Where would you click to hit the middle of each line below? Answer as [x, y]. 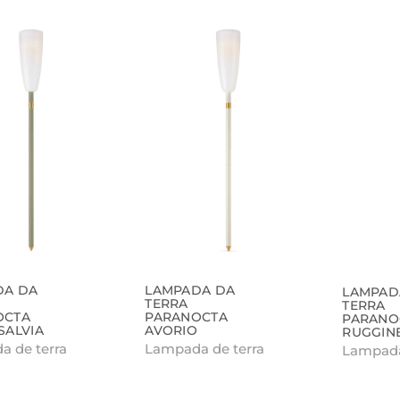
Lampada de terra [205, 349]
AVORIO [171, 331]
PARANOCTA [186, 317]
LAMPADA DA [190, 291]
